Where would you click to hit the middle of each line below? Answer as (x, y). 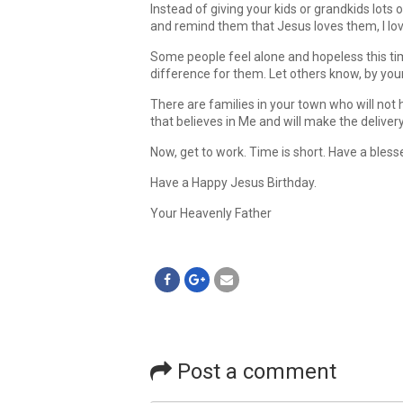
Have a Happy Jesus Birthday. (233, 183)
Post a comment (254, 372)
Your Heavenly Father (211, 213)
